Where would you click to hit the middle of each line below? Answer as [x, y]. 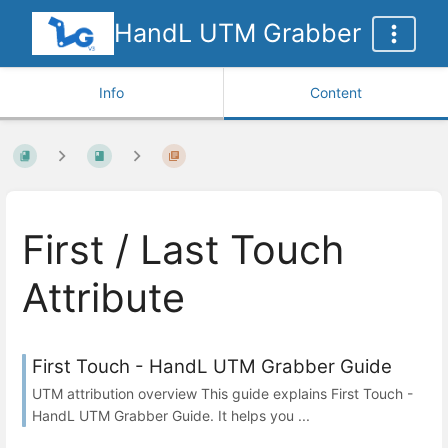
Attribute [103, 298]
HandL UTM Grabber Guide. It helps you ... [171, 415]
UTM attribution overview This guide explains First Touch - [222, 393]
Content [336, 92]
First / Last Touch [183, 250]
